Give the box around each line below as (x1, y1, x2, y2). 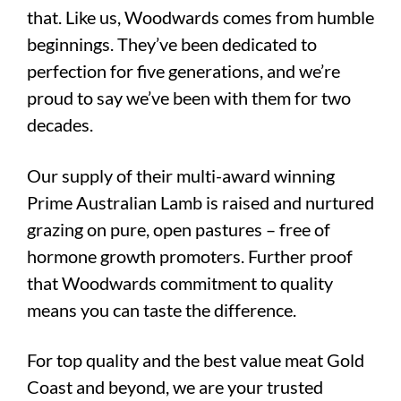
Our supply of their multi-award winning (27, 164, 335, 186)
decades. (27, 113, 93, 135)
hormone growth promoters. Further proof (27, 244, 353, 267)
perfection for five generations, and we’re (27, 59, 340, 81)
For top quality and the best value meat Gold (27, 349, 364, 371)
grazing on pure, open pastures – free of (27, 218, 330, 240)
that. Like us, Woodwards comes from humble (27, 5, 374, 28)
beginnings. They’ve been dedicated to (27, 32, 317, 55)
